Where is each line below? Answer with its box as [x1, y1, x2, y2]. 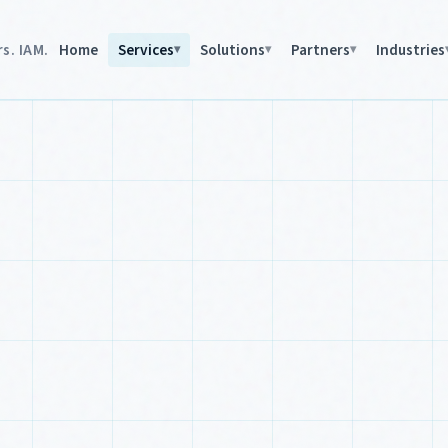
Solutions [199, 38, 265, 61]
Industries [375, 38, 445, 61]
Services [117, 38, 174, 61]
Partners [290, 38, 350, 61]
